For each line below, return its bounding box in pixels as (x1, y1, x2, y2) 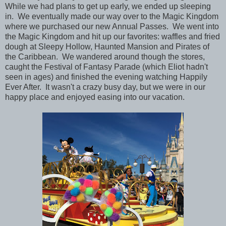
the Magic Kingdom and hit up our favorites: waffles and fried (5, 32, 220, 41)
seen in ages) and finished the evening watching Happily (5, 73, 207, 82)
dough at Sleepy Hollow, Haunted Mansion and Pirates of (5, 42, 209, 51)
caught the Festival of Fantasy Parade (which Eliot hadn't (5, 63, 208, 72)
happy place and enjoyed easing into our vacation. (5, 93, 185, 102)
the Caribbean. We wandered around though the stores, (5, 52, 205, 62)
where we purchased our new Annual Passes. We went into (5, 22, 219, 31)
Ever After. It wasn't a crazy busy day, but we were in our (5, 83, 205, 92)
